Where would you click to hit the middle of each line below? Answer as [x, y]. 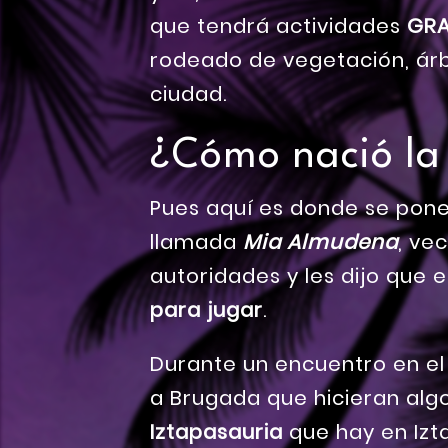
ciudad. [188, 94]
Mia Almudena [320, 242]
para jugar [206, 310]
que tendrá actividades [278, 26]
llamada [196, 242]
